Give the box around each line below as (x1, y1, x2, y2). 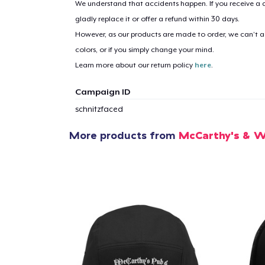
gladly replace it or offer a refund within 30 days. (75, 14, 240, 23)
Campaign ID (75, 86, 130, 96)
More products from (69, 128, 179, 143)
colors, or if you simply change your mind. (75, 45, 214, 54)
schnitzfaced (75, 104, 123, 114)
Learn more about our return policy (75, 60, 195, 69)
